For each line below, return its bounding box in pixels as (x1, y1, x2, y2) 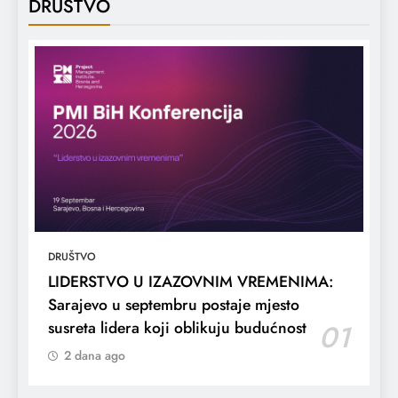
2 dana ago (64, 346, 125, 364)
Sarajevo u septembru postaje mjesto (48, 292, 299, 316)
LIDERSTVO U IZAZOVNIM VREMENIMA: (48, 269, 333, 293)
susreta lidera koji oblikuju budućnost (48, 315, 306, 339)
